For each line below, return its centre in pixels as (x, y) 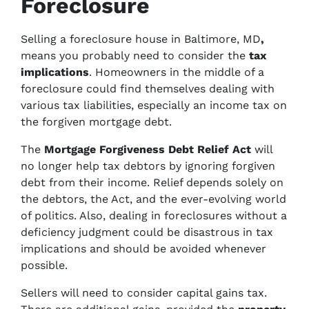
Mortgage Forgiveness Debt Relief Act (148, 149)
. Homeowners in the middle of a (177, 72)
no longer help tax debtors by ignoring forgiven (148, 166)
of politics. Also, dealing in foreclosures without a (154, 216)
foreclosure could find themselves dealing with (148, 89)
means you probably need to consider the (135, 56)
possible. (44, 265)
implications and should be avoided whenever (143, 249)
